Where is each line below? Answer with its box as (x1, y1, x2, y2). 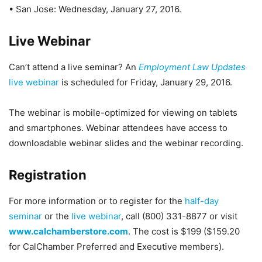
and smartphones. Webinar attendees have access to (9, 122, 227, 133)
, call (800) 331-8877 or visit (121, 211, 237, 222)
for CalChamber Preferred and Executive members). (9, 241, 224, 252)
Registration (9, 167, 87, 182)
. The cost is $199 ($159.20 (128, 226, 240, 237)
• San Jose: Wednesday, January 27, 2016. (9, 4, 181, 15)
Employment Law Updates (139, 61, 246, 73)
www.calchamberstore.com (9, 226, 128, 237)
